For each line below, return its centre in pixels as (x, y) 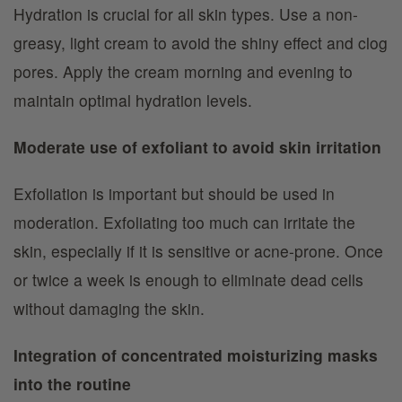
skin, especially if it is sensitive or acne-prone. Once (198, 250)
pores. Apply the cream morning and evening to (183, 71)
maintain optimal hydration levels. (133, 100)
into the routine (72, 383)
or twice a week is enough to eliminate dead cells (188, 279)
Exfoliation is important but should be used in (174, 193)
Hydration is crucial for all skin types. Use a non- (186, 13)
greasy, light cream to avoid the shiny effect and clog (201, 42)
